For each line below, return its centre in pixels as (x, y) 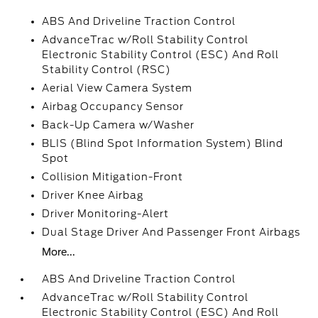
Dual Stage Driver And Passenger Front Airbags (171, 232)
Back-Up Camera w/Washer (119, 125)
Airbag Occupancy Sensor (113, 106)
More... (59, 252)
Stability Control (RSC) (107, 70)
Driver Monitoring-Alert (106, 214)
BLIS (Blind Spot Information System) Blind (163, 143)
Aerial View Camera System (117, 88)
